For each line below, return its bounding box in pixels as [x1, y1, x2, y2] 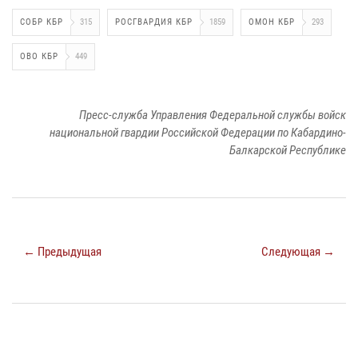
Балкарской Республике [229, 142, 346, 157]
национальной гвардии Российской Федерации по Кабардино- [50, 125, 346, 140]
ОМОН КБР [249, 16, 295, 27]
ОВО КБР [20, 50, 58, 62]
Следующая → [261, 244, 335, 259]
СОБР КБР [20, 16, 63, 27]
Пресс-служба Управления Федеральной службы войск [79, 107, 346, 122]
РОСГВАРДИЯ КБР [115, 16, 193, 27]
